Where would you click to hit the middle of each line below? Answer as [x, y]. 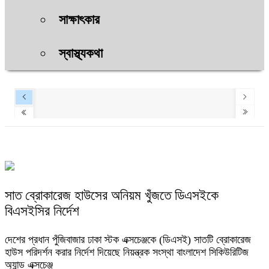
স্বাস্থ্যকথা [81, 53]
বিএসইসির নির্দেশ [42, 211]
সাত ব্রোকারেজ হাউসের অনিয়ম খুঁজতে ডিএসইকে [112, 195]
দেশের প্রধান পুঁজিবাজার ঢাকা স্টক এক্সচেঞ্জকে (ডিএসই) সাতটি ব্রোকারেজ [128, 239]
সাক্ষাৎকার [79, 20]
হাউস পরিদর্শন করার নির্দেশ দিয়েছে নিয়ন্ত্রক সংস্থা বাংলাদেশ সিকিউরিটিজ [127, 252]
